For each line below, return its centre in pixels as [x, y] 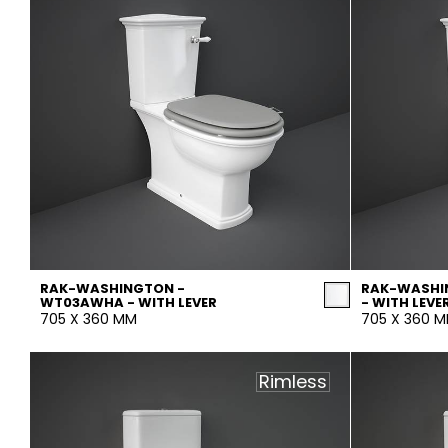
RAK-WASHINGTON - [112, 288]
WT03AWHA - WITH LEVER [128, 302]
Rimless [293, 381]
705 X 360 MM [88, 319]
